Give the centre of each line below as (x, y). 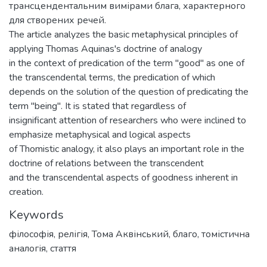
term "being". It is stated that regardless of (97, 106)
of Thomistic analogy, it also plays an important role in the (127, 149)
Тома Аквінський (130, 234)
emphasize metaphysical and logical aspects (100, 135)
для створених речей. (58, 20)
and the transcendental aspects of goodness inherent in (123, 178)
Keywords (36, 215)
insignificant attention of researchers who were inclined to (128, 120)
